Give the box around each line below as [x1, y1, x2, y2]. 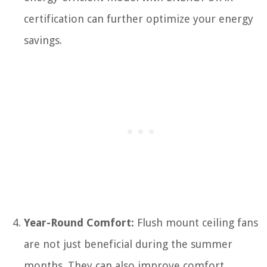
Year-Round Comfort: [24, 216, 134, 229]
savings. [24, 33, 62, 46]
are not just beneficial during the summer [24, 237, 232, 250]
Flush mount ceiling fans [134, 216, 258, 229]
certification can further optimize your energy [24, 12, 253, 25]
